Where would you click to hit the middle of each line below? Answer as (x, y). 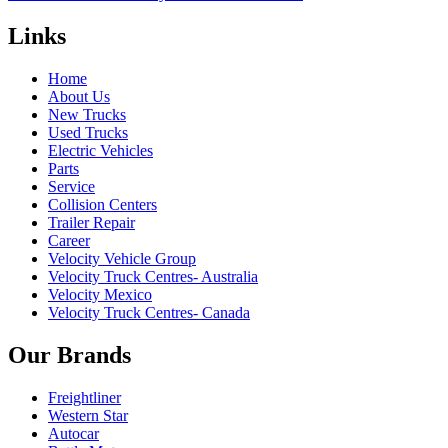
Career (69, 241)
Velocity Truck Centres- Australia (153, 277)
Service (71, 187)
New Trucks (87, 115)
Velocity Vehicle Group (122, 259)
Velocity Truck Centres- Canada (149, 313)
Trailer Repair (91, 223)
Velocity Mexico (100, 295)
